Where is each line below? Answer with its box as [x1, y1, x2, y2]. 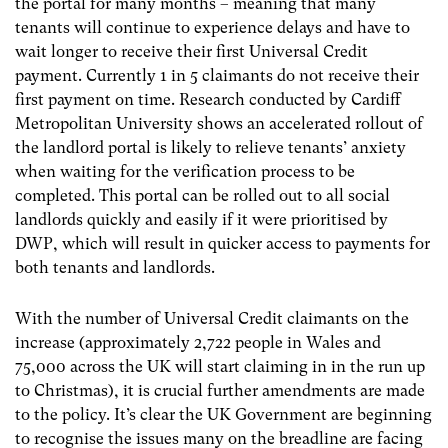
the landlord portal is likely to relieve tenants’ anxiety [15, 137, 406, 157]
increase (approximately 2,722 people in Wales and [15, 333, 381, 352]
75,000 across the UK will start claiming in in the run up [15, 357, 425, 376]
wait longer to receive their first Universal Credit [15, 41, 368, 61]
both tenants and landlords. [15, 257, 215, 277]
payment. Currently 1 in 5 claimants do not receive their [15, 65, 419, 85]
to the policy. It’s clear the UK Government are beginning [15, 405, 432, 424]
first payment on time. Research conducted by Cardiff [15, 89, 401, 109]
